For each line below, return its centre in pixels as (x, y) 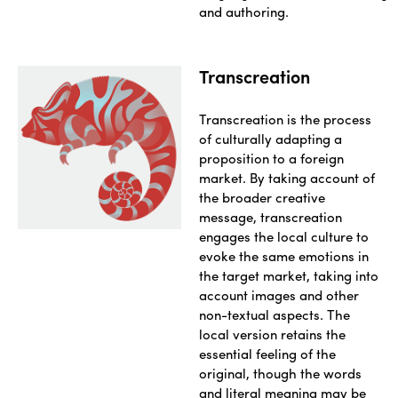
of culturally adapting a (271, 139)
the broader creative (262, 198)
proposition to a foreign (271, 159)
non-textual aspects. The (275, 315)
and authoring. (244, 12)
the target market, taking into (289, 276)
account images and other (279, 295)
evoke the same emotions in (284, 256)
